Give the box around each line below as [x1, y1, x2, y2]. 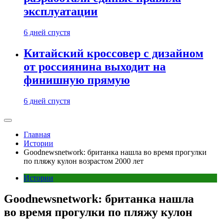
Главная [24, 130, 50, 139]
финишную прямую [24, 73, 130, 86]
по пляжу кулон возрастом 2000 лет [24, 156, 144, 165]
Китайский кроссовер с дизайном [24, 46, 203, 60]
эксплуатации [24, 5, 98, 18]
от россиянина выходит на [24, 60, 166, 73]
